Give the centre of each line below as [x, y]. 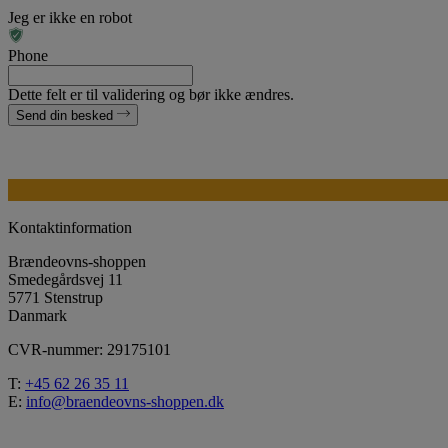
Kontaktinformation [70, 228]
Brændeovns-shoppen [77, 262]
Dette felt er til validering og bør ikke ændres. [151, 94]
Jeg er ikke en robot [70, 17]
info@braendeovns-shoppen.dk [125, 402]
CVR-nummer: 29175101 [89, 350]
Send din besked [64, 115]
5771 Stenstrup [55, 298]
